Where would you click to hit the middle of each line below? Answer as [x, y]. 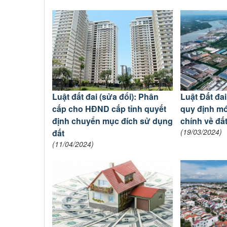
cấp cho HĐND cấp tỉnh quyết [109, 109]
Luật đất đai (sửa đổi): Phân [105, 97]
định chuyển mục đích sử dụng [112, 121]
